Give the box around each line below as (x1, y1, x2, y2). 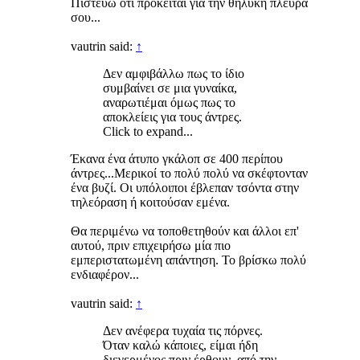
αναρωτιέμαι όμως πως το (103, 96, 235, 110)
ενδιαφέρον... (71, 268, 139, 282)
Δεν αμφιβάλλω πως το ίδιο (103, 67, 244, 81)
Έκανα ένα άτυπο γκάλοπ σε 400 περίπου (71, 152, 283, 166)
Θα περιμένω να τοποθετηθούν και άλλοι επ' (71, 224, 299, 239)
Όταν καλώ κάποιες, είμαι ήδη (103, 338, 258, 353)
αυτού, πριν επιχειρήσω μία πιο (71, 239, 231, 253)
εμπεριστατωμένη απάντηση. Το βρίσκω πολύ (71, 253, 306, 268)
